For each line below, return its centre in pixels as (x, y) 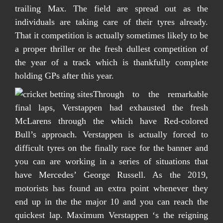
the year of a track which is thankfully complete (111, 62)
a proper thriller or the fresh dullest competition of (111, 49)
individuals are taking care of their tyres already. (111, 22)
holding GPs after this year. (64, 76)
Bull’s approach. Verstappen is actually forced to (111, 134)
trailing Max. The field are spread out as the (111, 8)
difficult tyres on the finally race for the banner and (111, 148)
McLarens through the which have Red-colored (111, 121)
